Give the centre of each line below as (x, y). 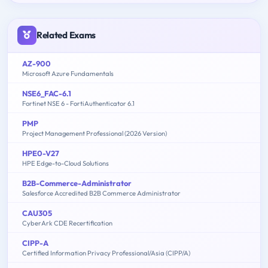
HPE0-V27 (41, 153)
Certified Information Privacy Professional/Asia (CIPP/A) (106, 253)
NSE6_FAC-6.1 (47, 93)
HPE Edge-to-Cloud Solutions (66, 163)
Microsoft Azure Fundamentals (68, 73)
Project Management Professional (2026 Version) (95, 133)
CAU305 (37, 213)
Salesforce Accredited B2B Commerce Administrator (101, 193)
